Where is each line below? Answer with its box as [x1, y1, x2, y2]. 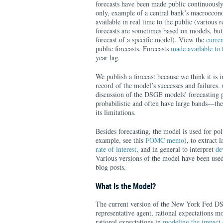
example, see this [96, 135, 145, 145]
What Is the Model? [96, 181, 156, 192]
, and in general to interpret [136, 144, 216, 154]
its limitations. [96, 108, 136, 117]
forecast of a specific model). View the [96, 35, 206, 44]
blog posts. [96, 162, 126, 172]
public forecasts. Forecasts [96, 44, 171, 53]
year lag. [96, 53, 120, 62]
